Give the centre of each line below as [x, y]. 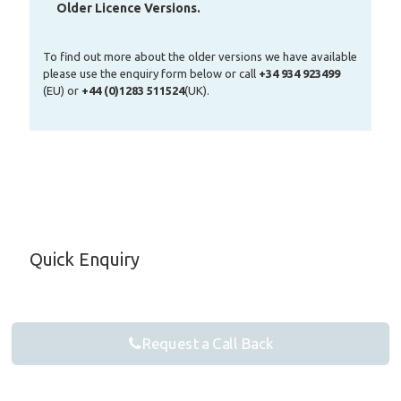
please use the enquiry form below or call [151, 73]
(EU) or [62, 90]
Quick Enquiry [85, 259]
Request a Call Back [208, 344]
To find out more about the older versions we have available [200, 56]
